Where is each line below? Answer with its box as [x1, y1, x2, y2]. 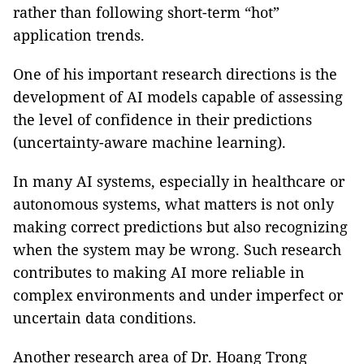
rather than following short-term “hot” [13, 2, 279, 22]
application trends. [13, 24, 145, 45]
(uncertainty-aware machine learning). [13, 132, 286, 152]
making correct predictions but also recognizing [13, 216, 348, 236]
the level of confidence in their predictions [13, 109, 312, 129]
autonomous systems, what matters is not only [13, 193, 334, 214]
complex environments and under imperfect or [13, 284, 343, 305]
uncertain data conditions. [13, 307, 197, 327]
